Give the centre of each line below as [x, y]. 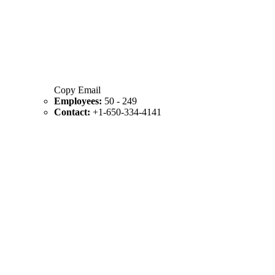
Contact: [73, 112]
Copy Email [77, 90]
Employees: [79, 101]
